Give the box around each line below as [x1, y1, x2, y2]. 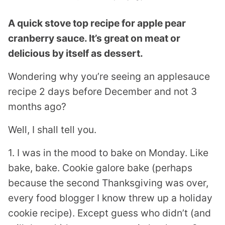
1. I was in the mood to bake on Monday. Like [8, 147, 208, 159]
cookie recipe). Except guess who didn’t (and [8, 207, 211, 219]
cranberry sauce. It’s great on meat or [8, 32, 180, 44]
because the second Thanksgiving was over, [8, 177, 208, 189]
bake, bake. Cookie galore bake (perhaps [8, 162, 192, 174]
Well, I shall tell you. [8, 124, 96, 136]
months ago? [8, 100, 66, 113]
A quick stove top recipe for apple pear [8, 17, 186, 29]
